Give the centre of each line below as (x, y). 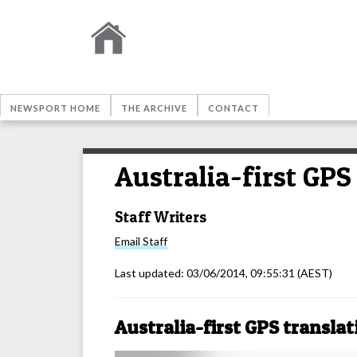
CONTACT (233, 108)
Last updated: (151, 273)
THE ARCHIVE (154, 108)
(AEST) (314, 273)
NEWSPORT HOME (55, 108)
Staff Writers (161, 217)
